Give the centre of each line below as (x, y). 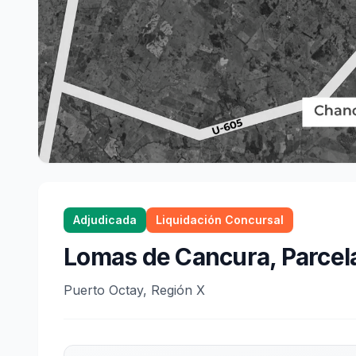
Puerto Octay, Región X (134, 290)
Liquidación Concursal (220, 220)
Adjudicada (105, 220)
